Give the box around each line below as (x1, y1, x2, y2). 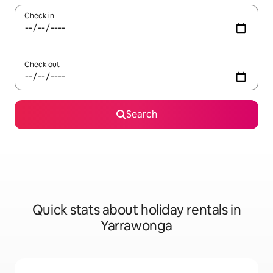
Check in (24, 11, 54, 21)
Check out (24, 60, 60, 69)
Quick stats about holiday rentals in (32, 201, 241, 219)
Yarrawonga (101, 217, 172, 235)
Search (126, 108, 157, 121)
